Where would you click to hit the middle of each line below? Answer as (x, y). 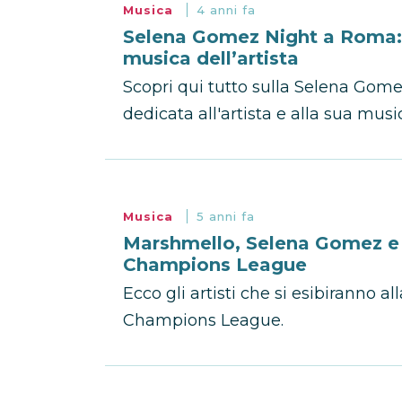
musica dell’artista (211, 58)
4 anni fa (226, 10)
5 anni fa (226, 216)
